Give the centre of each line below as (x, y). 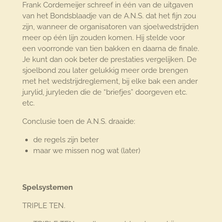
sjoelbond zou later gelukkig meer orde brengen (105, 71)
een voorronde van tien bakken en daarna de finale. (111, 49)
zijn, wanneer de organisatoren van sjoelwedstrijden (110, 27)
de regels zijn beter (66, 140)
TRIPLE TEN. (44, 206)
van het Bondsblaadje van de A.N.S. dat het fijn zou (109, 16)
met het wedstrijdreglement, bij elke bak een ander (110, 82)
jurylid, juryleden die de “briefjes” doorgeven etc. (105, 92)
